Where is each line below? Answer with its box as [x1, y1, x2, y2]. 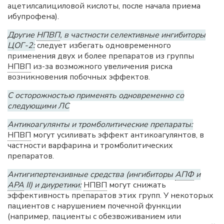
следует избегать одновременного [35, 40, 171, 51]
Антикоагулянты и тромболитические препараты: [7, 119, 193, 130]
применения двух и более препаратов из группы [7, 50, 194, 61]
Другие [7, 29, 36, 40]
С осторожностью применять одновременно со [7, 90, 184, 101]
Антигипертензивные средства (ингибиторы [7, 169, 175, 180]
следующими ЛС [7, 100, 69, 111]
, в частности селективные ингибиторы [60, 29, 205, 40]
